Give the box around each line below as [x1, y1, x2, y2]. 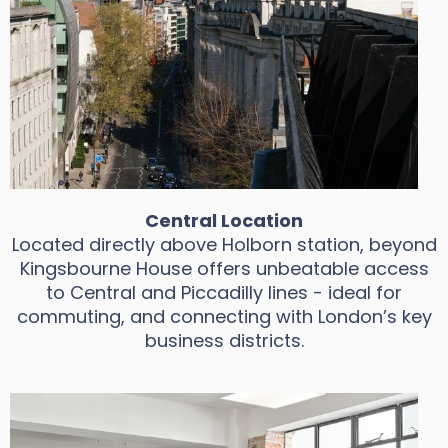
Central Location [145, 208, 303, 233]
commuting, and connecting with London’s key [16, 304, 432, 329]
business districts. [144, 328, 304, 353]
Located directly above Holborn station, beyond [11, 232, 437, 257]
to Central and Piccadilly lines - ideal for [46, 280, 402, 305]
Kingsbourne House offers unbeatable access [19, 256, 429, 281]
